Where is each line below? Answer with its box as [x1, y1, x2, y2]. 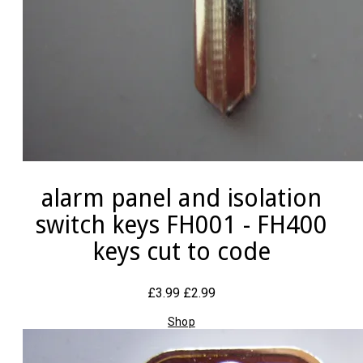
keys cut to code [92, 237, 271, 267]
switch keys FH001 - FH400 [35, 211, 328, 240]
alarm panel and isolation [41, 184, 322, 213]
